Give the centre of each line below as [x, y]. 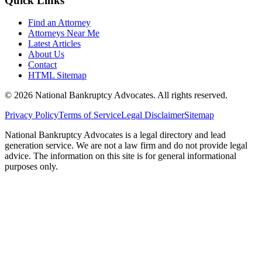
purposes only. [31, 167]
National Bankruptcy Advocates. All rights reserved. [130, 95]
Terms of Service [90, 115]
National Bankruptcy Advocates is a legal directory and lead [115, 135]
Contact [42, 65]
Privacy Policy [32, 115]
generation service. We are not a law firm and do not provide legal [126, 146]
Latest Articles [54, 44]
